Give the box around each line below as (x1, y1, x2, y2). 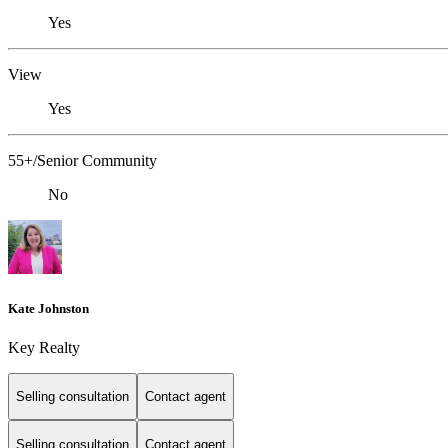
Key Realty (8, 338, 80, 356)
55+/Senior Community (8, 152, 157, 170)
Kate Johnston (8, 300, 89, 316)
